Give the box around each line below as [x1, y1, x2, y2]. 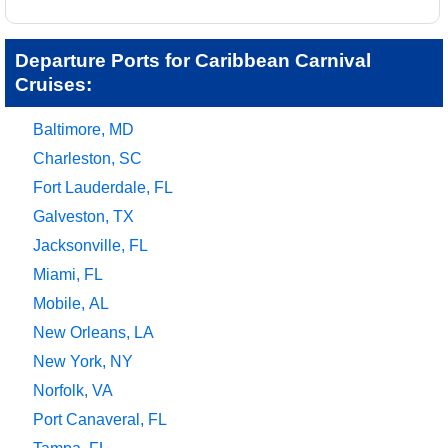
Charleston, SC [33, 149, 142, 167]
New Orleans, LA [33, 323, 154, 341]
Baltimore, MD [33, 120, 134, 138]
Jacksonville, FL [33, 236, 148, 254]
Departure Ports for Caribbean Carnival [15, 49, 371, 71]
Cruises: [15, 73, 92, 95]
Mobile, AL [33, 294, 109, 312]
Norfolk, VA [33, 381, 113, 399]
